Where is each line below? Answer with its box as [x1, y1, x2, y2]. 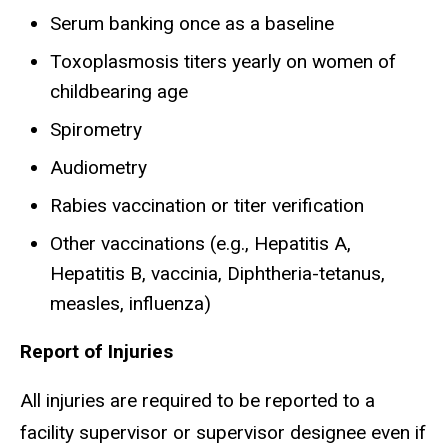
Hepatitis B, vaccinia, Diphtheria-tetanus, [50, 261, 385, 285]
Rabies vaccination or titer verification [50, 193, 364, 217]
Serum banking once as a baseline [50, 11, 334, 35]
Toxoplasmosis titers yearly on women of [50, 49, 396, 73]
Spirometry [50, 117, 142, 141]
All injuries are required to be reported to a [20, 388, 375, 412]
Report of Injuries [20, 339, 173, 363]
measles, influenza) [50, 291, 211, 315]
